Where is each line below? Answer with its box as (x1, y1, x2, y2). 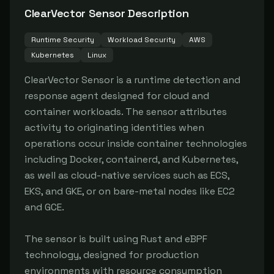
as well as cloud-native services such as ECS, (24, 169, 229, 182)
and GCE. (24, 201, 64, 213)
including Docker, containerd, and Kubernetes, (24, 153, 238, 166)
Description (125, 6, 189, 20)
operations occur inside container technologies (24, 137, 247, 150)
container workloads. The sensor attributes (24, 105, 227, 118)
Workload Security (108, 35, 176, 45)
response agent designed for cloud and (24, 89, 209, 102)
